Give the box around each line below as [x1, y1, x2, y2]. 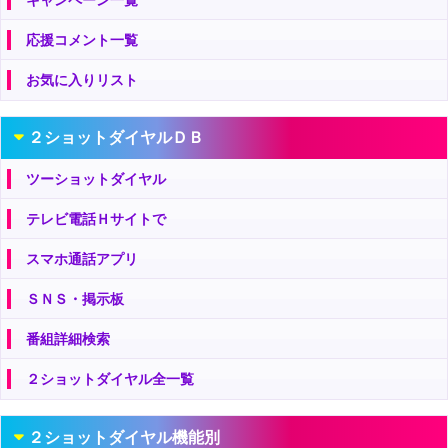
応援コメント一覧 [26, 31, 138, 48]
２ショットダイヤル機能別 [27, 428, 220, 446]
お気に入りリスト [26, 71, 138, 88]
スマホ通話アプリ [26, 251, 138, 268]
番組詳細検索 [26, 331, 110, 348]
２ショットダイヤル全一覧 [26, 371, 194, 388]
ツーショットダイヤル [26, 171, 166, 188]
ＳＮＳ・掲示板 [26, 291, 124, 308]
